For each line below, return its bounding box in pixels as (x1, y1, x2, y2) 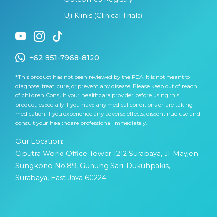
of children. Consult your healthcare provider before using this (15, 92, 179, 99)
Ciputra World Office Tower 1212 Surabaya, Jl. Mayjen (15, 149, 198, 158)
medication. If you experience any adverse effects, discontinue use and (15, 110, 200, 118)
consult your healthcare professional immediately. (15, 120, 147, 127)
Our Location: (15, 137, 63, 146)
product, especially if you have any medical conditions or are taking (15, 101, 193, 108)
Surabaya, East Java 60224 (15, 173, 106, 183)
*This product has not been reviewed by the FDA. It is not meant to (15, 74, 190, 81)
